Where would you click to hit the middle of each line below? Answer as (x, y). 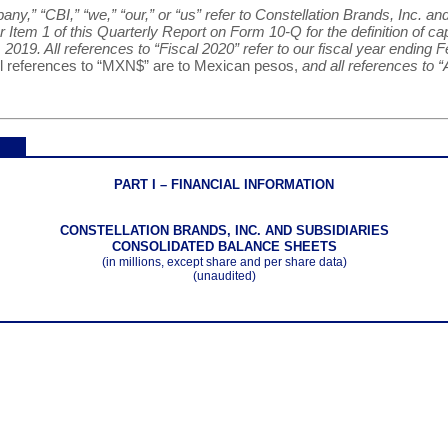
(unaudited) (224, 275)
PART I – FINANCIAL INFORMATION (224, 184)
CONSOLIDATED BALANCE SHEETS (224, 246)
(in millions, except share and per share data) (224, 261)
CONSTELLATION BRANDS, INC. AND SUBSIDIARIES (224, 230)
